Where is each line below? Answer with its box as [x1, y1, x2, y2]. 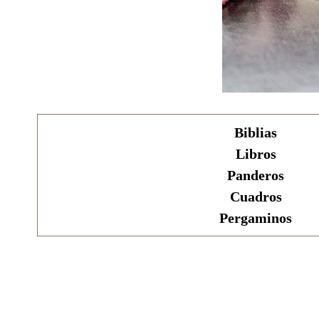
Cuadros [229, 189, 282, 204]
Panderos [227, 167, 284, 183]
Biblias [234, 125, 277, 140]
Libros [235, 146, 276, 162]
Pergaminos [219, 210, 292, 226]
